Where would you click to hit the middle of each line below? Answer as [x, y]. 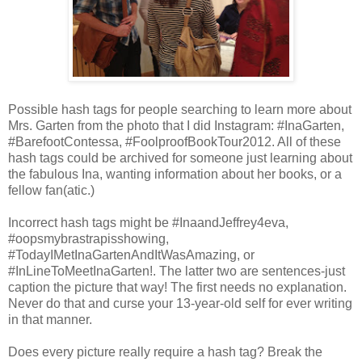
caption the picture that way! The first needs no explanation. [177, 287]
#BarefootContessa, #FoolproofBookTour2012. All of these [175, 141]
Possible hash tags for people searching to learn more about [180, 109]
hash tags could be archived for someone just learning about [180, 158]
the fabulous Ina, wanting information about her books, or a [175, 174]
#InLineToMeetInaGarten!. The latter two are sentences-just [177, 271]
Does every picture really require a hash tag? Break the [165, 351]
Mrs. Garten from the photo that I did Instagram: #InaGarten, [176, 125]
